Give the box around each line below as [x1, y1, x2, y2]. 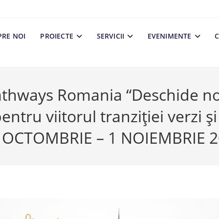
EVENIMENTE [147, 31, 192, 41]
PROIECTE [40, 31, 74, 41]
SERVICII [96, 31, 125, 41]
